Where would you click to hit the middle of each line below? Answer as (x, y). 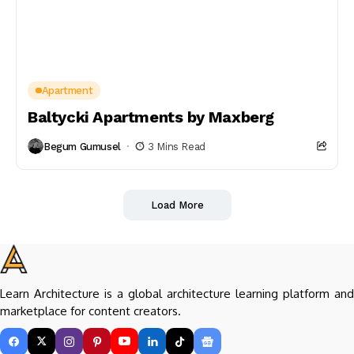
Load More (177, 205)
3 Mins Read (177, 146)
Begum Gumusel (82, 146)
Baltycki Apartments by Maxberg (151, 117)
